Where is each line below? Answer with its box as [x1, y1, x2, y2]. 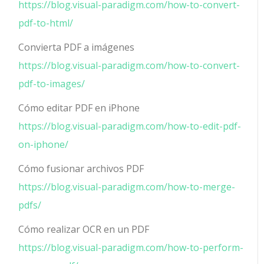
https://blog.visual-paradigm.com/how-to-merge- [18, 180, 236, 193]
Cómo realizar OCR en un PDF [18, 222, 150, 236]
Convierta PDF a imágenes [18, 40, 135, 54]
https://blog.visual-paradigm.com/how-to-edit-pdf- [18, 119, 242, 133]
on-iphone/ [18, 137, 69, 151]
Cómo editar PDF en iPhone [18, 101, 140, 114]
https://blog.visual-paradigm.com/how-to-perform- [18, 240, 244, 254]
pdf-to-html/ [18, 16, 74, 29]
